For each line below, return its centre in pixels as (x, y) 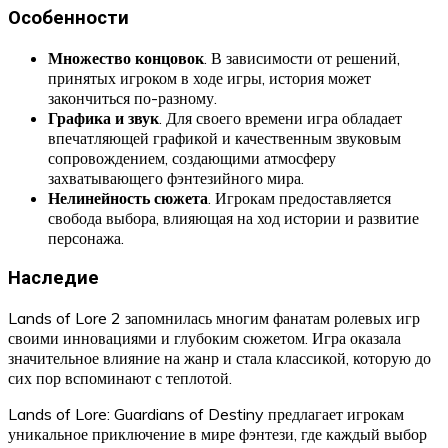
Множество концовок (126, 58)
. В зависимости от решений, (302, 58)
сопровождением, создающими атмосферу (192, 158)
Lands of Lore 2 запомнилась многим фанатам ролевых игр (214, 317)
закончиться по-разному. (132, 98)
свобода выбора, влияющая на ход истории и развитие (233, 218)
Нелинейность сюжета (128, 198)
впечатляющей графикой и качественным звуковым (224, 138)
